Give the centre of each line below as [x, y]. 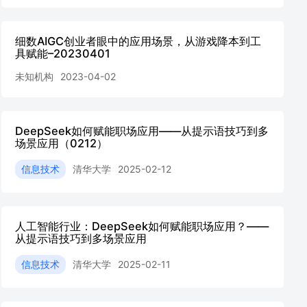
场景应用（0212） [61, 143]
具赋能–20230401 [63, 53]
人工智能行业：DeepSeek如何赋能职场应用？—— [142, 226]
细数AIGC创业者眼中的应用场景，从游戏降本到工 [138, 41]
